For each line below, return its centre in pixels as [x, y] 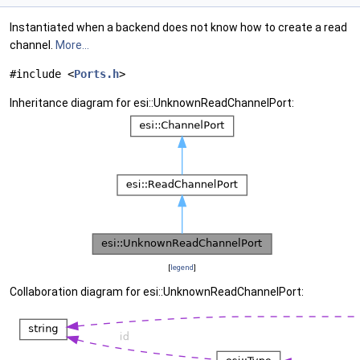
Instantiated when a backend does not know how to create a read [178, 27]
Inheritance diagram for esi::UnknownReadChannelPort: [152, 103]
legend [182, 267]
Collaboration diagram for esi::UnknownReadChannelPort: [157, 292]
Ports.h [96, 74]
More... [72, 45]
